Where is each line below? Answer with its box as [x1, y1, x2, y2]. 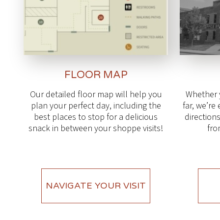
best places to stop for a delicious [34, 111, 158, 124]
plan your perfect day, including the [30, 100, 161, 112]
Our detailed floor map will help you [29, 88, 162, 101]
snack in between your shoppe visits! [28, 122, 163, 135]
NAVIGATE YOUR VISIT [46, 180, 146, 192]
